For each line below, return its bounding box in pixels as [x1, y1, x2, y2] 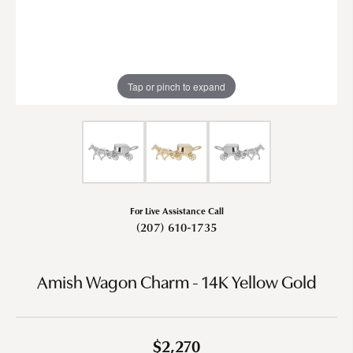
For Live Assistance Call [129, 203, 224, 217]
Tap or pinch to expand [128, 79, 225, 93]
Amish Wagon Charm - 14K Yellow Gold [36, 274, 317, 293]
